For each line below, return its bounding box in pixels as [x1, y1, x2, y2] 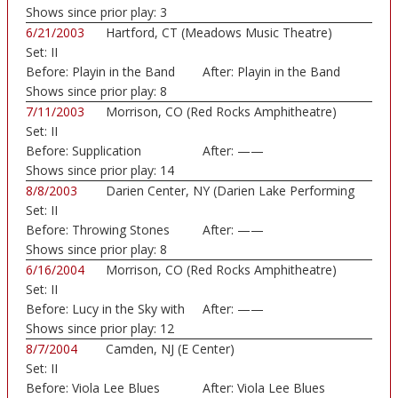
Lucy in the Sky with [72, 300, 185, 318]
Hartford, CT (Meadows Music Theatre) [106, 24, 332, 42]
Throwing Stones [72, 221, 170, 239]
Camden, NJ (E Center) [106, 340, 235, 358]
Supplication [72, 142, 141, 160]
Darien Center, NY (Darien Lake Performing [106, 182, 354, 200]
